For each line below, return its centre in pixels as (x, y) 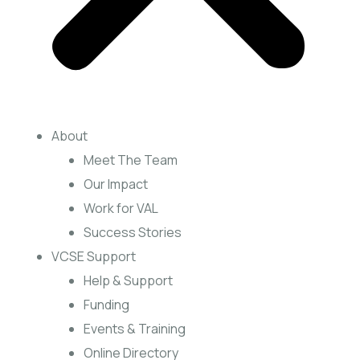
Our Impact (116, 184)
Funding (106, 305)
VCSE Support (94, 256)
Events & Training (135, 329)
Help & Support (128, 280)
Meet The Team (131, 160)
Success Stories (133, 232)
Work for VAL (121, 208)
